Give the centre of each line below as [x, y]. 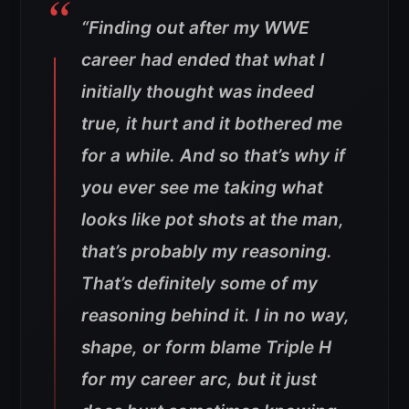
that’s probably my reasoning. [207, 252]
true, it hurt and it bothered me [212, 124]
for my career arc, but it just [199, 380]
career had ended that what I [203, 60]
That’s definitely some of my [199, 284]
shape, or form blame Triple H [206, 348]
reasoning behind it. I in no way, [215, 316]
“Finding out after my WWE [195, 28]
